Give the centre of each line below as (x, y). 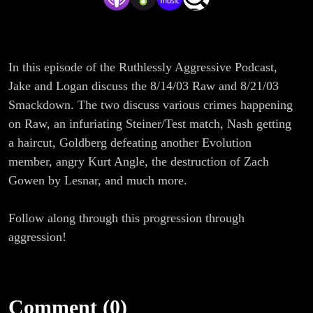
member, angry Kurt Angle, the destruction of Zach (139, 162)
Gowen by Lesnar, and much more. (100, 181)
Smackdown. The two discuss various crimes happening (151, 105)
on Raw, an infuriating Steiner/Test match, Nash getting (150, 124)
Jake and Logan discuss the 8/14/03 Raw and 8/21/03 (144, 86)
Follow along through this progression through (126, 218)
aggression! (37, 237)
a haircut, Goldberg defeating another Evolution (130, 143)
